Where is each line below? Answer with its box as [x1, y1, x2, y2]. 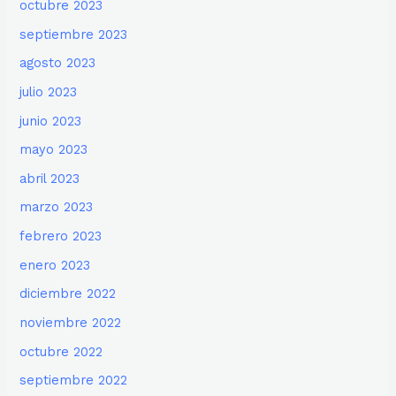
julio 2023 [19, 83, 78, 100]
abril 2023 [19, 170, 80, 187]
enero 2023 [19, 256, 91, 273]
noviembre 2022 [19, 314, 122, 331]
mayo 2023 [19, 141, 88, 158]
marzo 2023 [19, 199, 94, 216]
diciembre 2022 [19, 286, 117, 302]
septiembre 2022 [19, 372, 128, 389]
